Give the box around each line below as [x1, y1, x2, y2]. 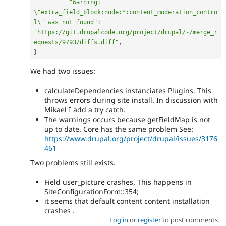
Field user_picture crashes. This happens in [44, 177, 192, 187]
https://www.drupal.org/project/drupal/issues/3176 [44, 133, 217, 143]
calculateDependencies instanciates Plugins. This [44, 85, 211, 95]
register [137, 215, 161, 224]
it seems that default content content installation [44, 196, 210, 206]
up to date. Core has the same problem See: [44, 124, 193, 134]
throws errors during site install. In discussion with [44, 95, 218, 105]
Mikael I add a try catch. [44, 104, 126, 115]
